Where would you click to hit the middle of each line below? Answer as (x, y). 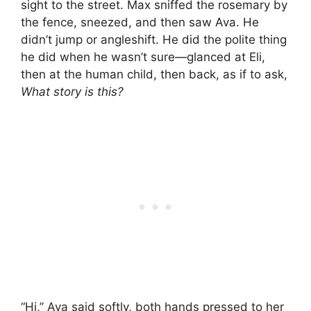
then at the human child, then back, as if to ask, (154, 74)
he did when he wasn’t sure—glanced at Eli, (143, 57)
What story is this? (72, 91)
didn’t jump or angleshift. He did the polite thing (154, 39)
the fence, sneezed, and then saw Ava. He (140, 22)
